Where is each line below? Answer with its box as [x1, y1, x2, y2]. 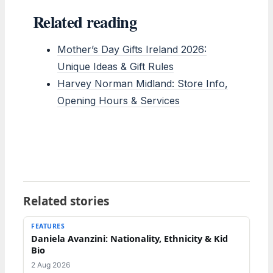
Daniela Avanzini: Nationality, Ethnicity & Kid [31, 232, 228, 244]
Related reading [33, 9, 136, 34]
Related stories [23, 193, 109, 209]
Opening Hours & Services [57, 94, 180, 107]
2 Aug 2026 [31, 260, 70, 269]
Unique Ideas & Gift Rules [57, 60, 174, 73]
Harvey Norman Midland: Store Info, [57, 77, 228, 90]
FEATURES [31, 221, 65, 230]
